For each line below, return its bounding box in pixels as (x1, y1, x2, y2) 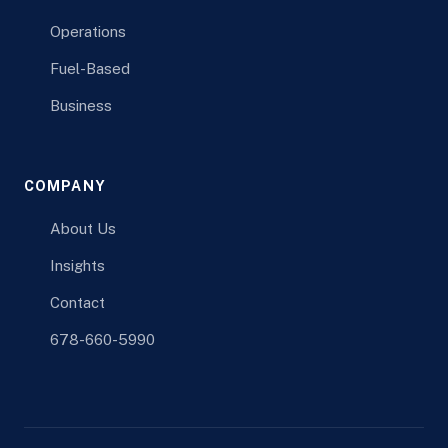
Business (49, 96, 112, 114)
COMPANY (24, 178, 106, 194)
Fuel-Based (49, 59, 130, 77)
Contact (49, 294, 105, 311)
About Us (49, 220, 116, 237)
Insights (49, 257, 105, 274)
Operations (49, 22, 126, 40)
